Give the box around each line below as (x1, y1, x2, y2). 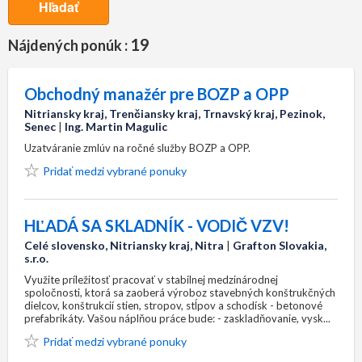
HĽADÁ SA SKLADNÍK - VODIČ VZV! (24, 216, 289, 235)
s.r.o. (24, 251, 48, 265)
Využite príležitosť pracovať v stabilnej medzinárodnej (24, 273, 278, 286)
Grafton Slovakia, (233, 238, 326, 252)
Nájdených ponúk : (8, 36, 130, 54)
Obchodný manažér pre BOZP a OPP (24, 84, 289, 103)
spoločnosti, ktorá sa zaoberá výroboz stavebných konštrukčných (24, 286, 335, 299)
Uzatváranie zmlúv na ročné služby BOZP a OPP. (24, 141, 250, 154)
